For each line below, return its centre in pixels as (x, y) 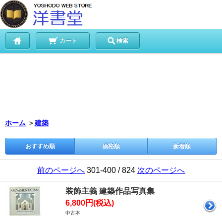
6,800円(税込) (90, 203)
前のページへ (61, 170)
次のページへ (161, 170)
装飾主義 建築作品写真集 (110, 191)
